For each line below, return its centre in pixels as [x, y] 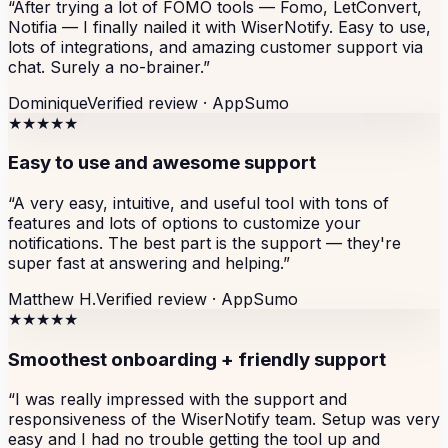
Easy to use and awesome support [162, 163]
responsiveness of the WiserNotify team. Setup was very [224, 419]
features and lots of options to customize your [184, 222]
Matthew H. [52, 298]
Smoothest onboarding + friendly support [197, 359]
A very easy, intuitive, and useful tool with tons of [201, 202]
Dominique [47, 102]
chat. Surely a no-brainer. [105, 66]
